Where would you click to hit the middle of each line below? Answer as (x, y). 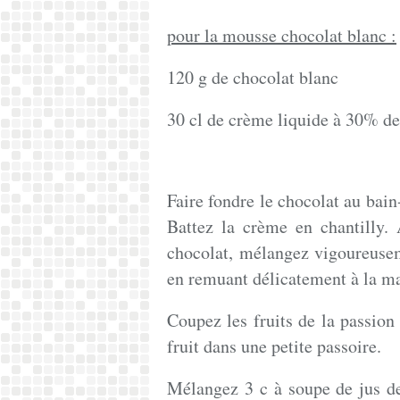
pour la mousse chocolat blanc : (282, 35)
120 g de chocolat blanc (253, 77)
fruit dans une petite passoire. (274, 346)
